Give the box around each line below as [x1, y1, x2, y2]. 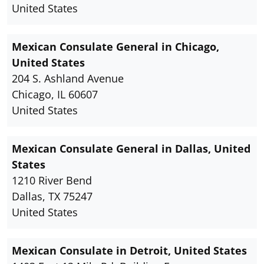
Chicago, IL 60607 [12, 87, 98, 102]
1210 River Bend [12, 173, 92, 188]
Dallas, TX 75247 [12, 189, 93, 204]
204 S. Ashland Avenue [12, 71, 124, 86]
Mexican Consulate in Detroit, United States [12, 243, 247, 258]
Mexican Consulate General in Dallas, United [12, 141, 250, 156]
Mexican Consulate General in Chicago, [12, 39, 219, 54]
